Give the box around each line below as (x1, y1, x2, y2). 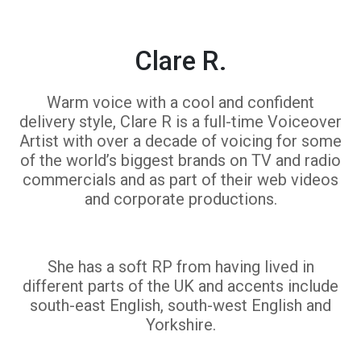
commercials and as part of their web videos (23, 170, 338, 189)
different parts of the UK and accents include (23, 276, 338, 296)
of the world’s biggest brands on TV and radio (20, 151, 341, 170)
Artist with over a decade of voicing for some (19, 131, 342, 151)
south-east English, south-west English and (30, 296, 331, 315)
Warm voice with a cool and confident (47, 93, 314, 112)
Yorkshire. (145, 315, 216, 334)
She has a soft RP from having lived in (47, 257, 314, 276)
